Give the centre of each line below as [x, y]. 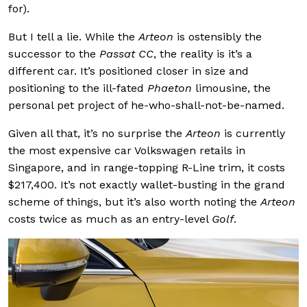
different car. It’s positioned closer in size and [128, 71]
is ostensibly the [218, 37]
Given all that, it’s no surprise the [97, 134]
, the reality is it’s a [203, 54]
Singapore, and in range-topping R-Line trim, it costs [147, 168]
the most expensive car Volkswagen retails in [127, 151]
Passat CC [126, 54]
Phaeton [170, 88]
